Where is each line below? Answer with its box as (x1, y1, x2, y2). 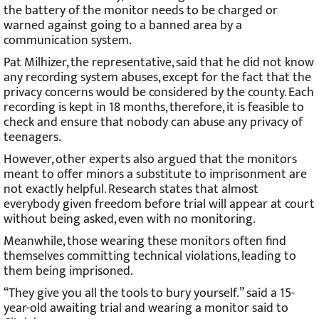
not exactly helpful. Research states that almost (4, 178, 258, 200)
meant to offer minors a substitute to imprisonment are (4, 163, 307, 185)
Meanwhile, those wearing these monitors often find (4, 230, 286, 252)
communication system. (4, 29, 132, 51)
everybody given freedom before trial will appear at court (4, 193, 315, 215)
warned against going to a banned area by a (4, 14, 242, 36)
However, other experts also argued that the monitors (4, 148, 297, 170)
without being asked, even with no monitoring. (4, 208, 256, 230)
